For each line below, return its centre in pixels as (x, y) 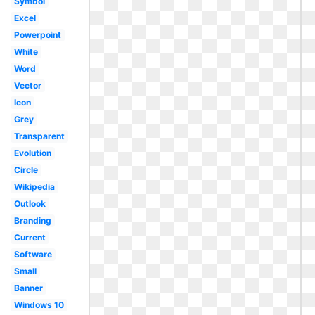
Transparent (39, 136)
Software (33, 254)
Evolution (32, 153)
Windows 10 (39, 305)
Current (30, 237)
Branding (32, 220)
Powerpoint (37, 35)
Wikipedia (34, 187)
